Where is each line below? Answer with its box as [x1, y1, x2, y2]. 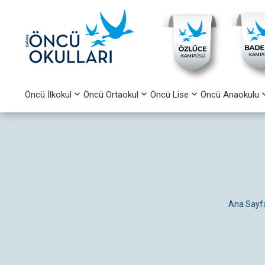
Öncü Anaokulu [201, 89, 259, 100]
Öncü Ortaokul [83, 89, 138, 100]
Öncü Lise [150, 89, 189, 100]
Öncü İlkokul [25, 89, 72, 100]
